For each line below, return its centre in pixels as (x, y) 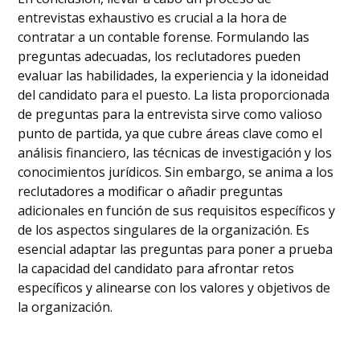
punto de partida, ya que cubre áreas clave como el (170, 133)
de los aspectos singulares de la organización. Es (164, 230)
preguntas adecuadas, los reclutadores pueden (160, 56)
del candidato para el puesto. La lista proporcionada (174, 95)
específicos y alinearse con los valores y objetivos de (174, 288)
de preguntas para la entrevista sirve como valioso (170, 114)
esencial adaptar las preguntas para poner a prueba (176, 249)
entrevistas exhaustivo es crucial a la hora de (153, 18)
